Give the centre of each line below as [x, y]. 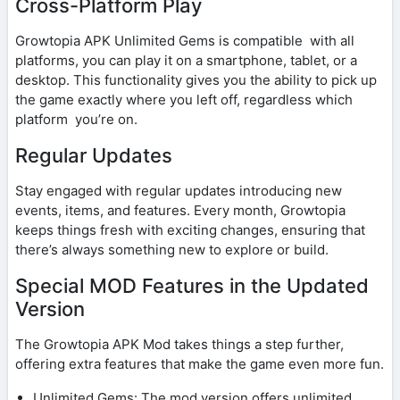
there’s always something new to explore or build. [172, 249]
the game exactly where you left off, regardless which [184, 99]
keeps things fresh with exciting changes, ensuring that [190, 229]
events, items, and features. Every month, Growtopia [180, 210]
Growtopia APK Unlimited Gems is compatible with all [185, 40]
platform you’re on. [76, 119]
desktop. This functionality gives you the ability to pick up [196, 79]
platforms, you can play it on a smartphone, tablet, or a [186, 60]
